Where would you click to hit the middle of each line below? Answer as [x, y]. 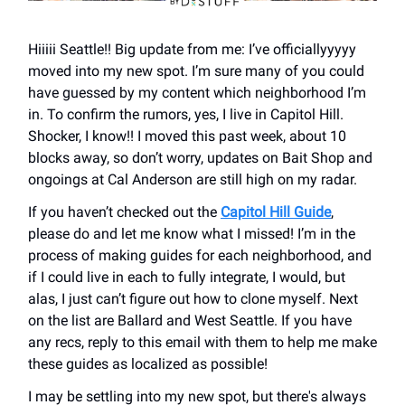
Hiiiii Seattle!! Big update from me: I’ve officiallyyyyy [192, 49]
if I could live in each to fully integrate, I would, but [187, 277]
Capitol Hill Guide [276, 212]
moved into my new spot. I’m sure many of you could [196, 71]
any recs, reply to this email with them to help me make [202, 342]
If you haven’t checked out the [124, 212]
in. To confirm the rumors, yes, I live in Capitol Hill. [186, 114]
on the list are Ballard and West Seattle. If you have [190, 320]
